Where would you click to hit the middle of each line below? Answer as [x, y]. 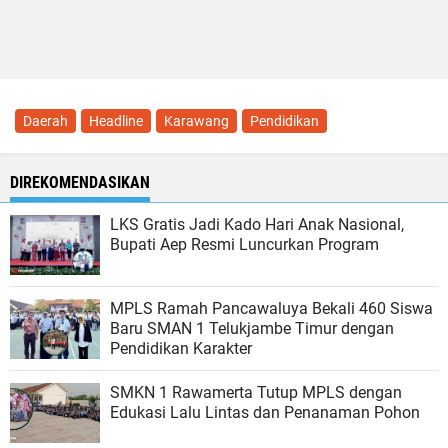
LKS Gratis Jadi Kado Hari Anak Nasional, [257, 224]
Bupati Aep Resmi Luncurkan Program [244, 244]
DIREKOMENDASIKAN [80, 182]
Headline [116, 121]
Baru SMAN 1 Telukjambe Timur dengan [252, 328]
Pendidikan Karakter [181, 348]
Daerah [45, 121]
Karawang [196, 121]
